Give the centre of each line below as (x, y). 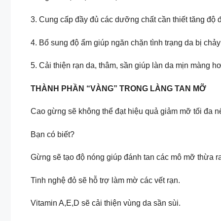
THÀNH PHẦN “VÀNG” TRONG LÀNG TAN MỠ (118, 88)
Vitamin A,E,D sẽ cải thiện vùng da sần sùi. (106, 203)
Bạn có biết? (53, 134)
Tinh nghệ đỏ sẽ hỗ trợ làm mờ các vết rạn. (105, 180)
